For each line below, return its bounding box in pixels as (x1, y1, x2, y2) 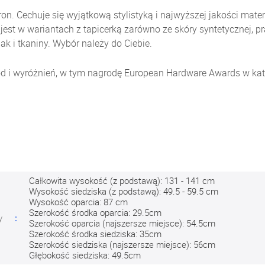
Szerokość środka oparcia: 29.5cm (29, 206, 161, 218)
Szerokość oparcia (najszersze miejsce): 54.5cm (29, 217, 215, 229)
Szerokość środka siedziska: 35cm (29, 228, 161, 240)
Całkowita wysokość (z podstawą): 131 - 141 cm (29, 174, 215, 186)
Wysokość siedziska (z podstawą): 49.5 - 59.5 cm (29, 185, 218, 197)
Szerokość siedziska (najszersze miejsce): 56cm (29, 238, 215, 250)
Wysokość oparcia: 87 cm (29, 196, 128, 208)
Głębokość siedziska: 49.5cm (29, 249, 141, 261)
